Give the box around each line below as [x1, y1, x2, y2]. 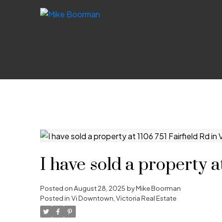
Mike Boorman [135, 184, 181, 193]
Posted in [40, 194, 70, 203]
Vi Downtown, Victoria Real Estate [71, 194, 176, 203]
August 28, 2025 [73, 184, 125, 193]
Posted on [40, 184, 74, 193]
